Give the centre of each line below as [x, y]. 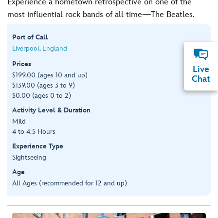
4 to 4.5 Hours [34, 131]
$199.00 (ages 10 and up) [50, 75]
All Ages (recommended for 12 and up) [70, 183]
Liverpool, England [40, 48]
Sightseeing [29, 157]
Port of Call [30, 37]
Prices [22, 64]
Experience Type [38, 146]
